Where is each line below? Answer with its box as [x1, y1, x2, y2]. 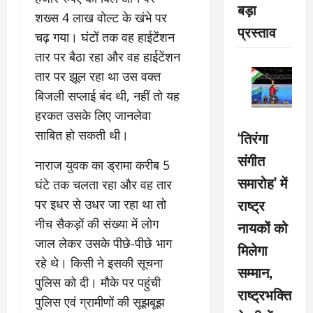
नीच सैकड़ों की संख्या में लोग [35, 215, 159, 232]
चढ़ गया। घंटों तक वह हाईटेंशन [35, 29, 175, 45]
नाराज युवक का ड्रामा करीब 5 [35, 156, 170, 173]
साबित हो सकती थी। [35, 126, 129, 143]
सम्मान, [237, 261, 272, 283]
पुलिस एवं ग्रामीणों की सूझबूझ [35, 293, 164, 310]
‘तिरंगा [237, 127, 268, 149]
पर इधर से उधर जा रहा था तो [35, 196, 166, 212]
